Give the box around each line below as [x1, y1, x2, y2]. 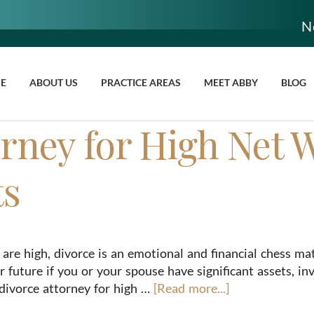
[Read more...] [153, 280, 229, 296]
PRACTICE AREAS [101, 76, 181, 88]
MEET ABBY [204, 76, 258, 88]
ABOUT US [29, 76, 78, 88]
